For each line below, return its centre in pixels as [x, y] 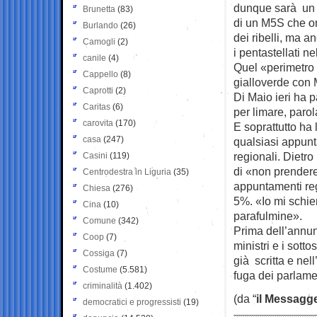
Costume [100, 269]
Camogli [99, 41]
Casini [95, 155]
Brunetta [99, 9]
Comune [99, 220]
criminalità [103, 286]
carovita [98, 123]
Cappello [100, 74]
